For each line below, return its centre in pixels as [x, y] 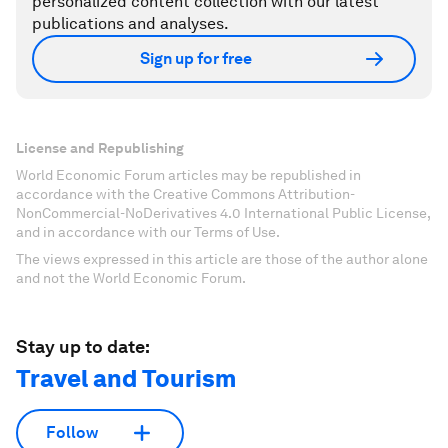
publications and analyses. [130, 23]
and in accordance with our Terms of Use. [148, 231]
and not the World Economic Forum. [131, 277]
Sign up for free [196, 58]
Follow [72, 432]
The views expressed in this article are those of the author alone [222, 258]
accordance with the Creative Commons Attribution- [185, 193]
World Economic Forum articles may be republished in [188, 174]
